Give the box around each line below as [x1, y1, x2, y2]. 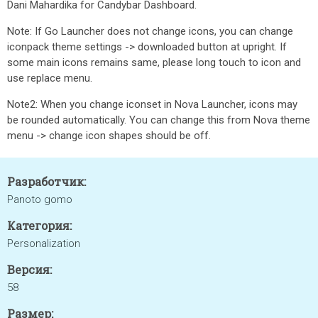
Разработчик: [7, 174, 86, 189]
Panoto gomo [7, 193, 72, 206]
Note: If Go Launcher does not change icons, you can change [7, 25, 293, 38]
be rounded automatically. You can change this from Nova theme [7, 114, 310, 126]
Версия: [7, 262, 52, 277]
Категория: [7, 218, 72, 233]
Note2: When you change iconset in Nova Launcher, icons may [7, 98, 297, 111]
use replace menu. [7, 72, 92, 84]
